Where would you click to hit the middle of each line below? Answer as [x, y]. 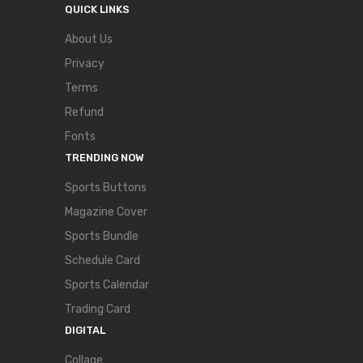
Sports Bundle [102, 236]
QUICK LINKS [97, 9]
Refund [84, 112]
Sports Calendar [107, 285]
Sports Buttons [106, 188]
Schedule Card [102, 261]
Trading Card [98, 309]
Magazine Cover [106, 212]
